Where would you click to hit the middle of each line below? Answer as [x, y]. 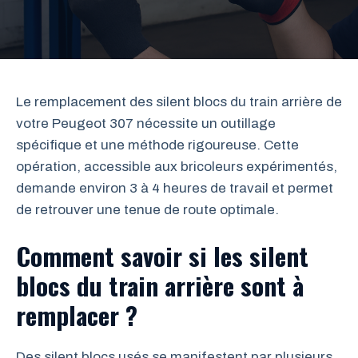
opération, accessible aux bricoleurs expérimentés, [177, 167]
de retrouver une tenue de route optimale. [147, 210]
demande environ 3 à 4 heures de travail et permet [175, 188]
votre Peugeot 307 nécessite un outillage [146, 123]
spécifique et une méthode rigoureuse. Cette [157, 145]
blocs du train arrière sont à [160, 285]
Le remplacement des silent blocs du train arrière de [179, 102]
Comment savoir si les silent [162, 255]
